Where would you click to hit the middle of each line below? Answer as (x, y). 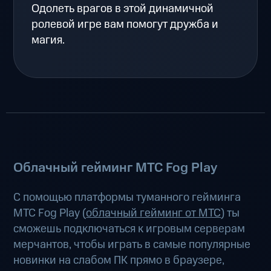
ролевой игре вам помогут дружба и (125, 24)
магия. (48, 40)
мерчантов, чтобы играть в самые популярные (132, 244)
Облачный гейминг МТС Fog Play (116, 168)
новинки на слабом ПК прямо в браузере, (119, 260)
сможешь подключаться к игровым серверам (129, 229)
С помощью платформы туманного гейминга (127, 197)
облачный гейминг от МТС (154, 213)
